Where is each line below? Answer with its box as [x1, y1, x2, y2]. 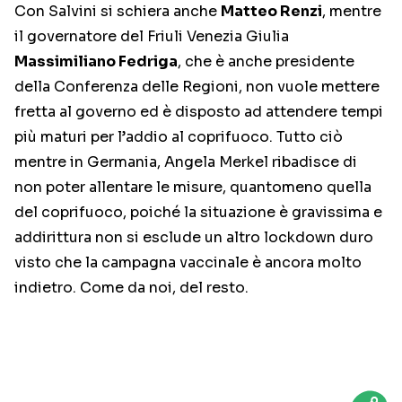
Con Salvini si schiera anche [14, 2, 221, 22]
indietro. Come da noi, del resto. [14, 278, 249, 298]
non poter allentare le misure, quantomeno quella [14, 178, 371, 197]
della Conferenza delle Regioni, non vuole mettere [14, 77, 380, 97]
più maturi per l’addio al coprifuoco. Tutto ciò [14, 127, 343, 147]
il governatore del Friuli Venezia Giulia [14, 27, 289, 47]
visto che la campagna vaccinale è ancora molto [14, 253, 362, 273]
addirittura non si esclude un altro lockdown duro [14, 228, 373, 248]
